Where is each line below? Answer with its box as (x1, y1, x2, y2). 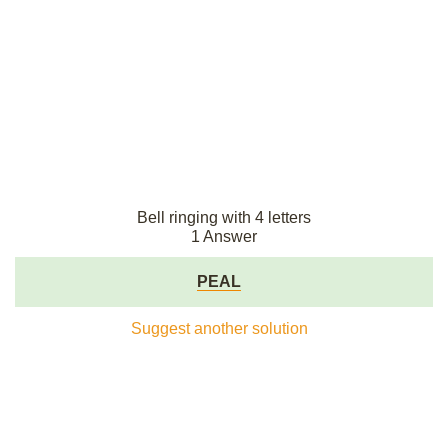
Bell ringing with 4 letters (137, 209, 311, 226)
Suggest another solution (130, 320, 308, 337)
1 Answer (191, 228, 257, 245)
